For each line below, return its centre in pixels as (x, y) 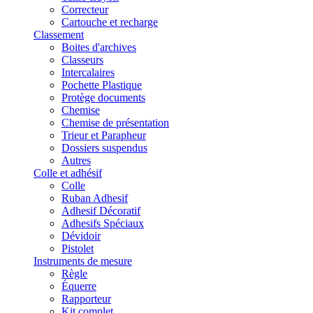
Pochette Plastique (102, 85)
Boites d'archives (99, 47)
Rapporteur (86, 299)
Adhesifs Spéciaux (103, 223)
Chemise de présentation (115, 123)
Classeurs (82, 60)
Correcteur (85, 9)
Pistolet (78, 248)
